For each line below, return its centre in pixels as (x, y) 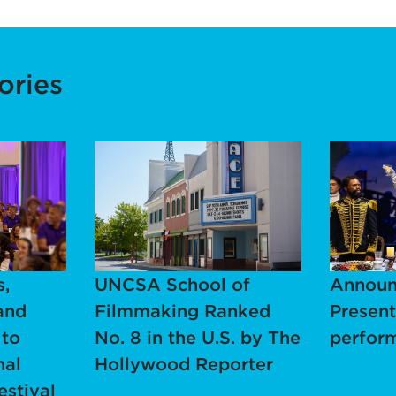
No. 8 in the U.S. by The (197, 337)
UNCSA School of (172, 284)
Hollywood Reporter (183, 364)
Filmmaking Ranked (182, 311)
